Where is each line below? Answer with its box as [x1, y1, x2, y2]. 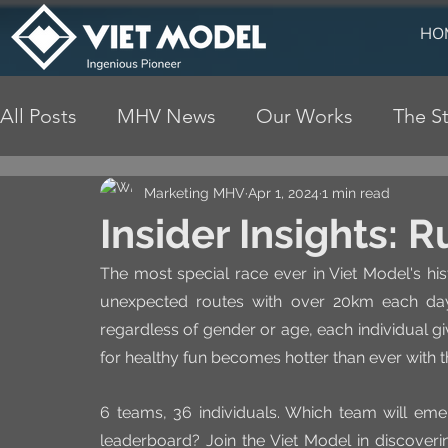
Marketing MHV [144, 184, 245, 201]
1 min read [322, 184, 390, 201]
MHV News [117, 103, 216, 128]
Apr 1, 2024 [248, 184, 319, 201]
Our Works [256, 103, 353, 128]
